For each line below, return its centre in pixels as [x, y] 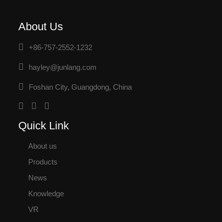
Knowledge [46, 194]
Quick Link [43, 126]
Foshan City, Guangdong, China [80, 87]
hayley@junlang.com [62, 67]
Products [43, 162]
